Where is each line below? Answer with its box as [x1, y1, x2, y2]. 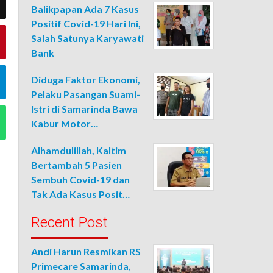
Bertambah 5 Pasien [31, 159, 122, 171]
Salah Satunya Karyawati [31, 32, 144, 44]
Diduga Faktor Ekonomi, [31, 74, 141, 85]
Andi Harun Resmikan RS [31, 246, 141, 257]
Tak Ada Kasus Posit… [31, 188, 130, 200]
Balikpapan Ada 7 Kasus [31, 3, 140, 15]
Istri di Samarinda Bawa [31, 103, 138, 115]
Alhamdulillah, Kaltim [31, 144, 127, 156]
